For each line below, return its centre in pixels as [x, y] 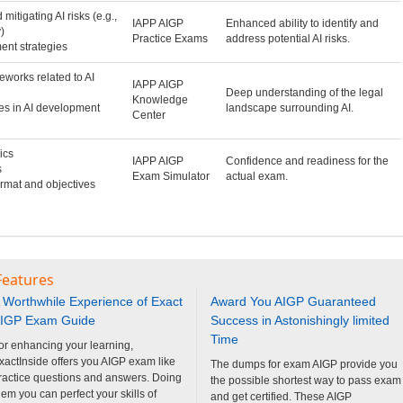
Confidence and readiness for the [307, 161]
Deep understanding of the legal [304, 92]
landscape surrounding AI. [289, 107]
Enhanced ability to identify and [302, 23]
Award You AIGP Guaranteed [293, 301]
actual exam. [256, 176]
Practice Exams [170, 38]
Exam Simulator [170, 176]
